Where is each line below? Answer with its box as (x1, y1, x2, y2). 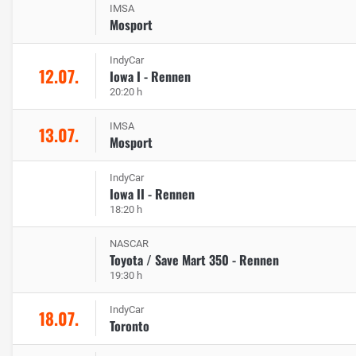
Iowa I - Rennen (110, 66, 191, 86)
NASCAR (110, 237, 149, 250)
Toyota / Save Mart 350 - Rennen (110, 250, 279, 269)
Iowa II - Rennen (110, 184, 195, 203)
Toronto (110, 315, 149, 335)
